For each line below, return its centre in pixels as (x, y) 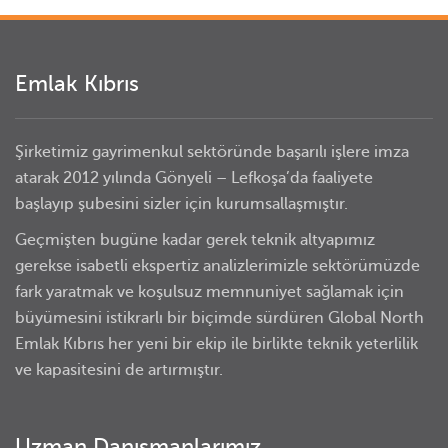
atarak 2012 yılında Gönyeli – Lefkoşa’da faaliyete (194, 178)
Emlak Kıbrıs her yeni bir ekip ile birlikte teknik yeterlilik (216, 344)
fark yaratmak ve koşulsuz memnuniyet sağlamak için (209, 292)
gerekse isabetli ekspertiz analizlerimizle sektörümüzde (217, 266)
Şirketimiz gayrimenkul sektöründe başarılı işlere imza (212, 152)
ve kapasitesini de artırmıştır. (119, 370)
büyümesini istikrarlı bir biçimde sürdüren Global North (219, 318)
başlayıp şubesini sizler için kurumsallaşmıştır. (181, 204)
